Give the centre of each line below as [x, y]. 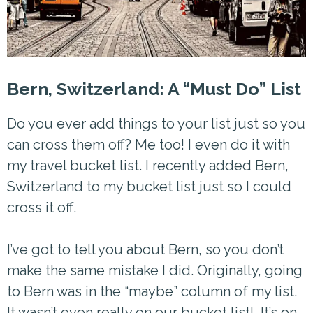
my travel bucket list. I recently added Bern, [148, 166]
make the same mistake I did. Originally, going [155, 270]
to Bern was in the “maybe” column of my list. [152, 291]
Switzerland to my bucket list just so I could [149, 187]
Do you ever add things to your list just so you [156, 124]
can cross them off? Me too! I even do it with [148, 145]
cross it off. [42, 208]
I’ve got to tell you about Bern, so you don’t [145, 249]
